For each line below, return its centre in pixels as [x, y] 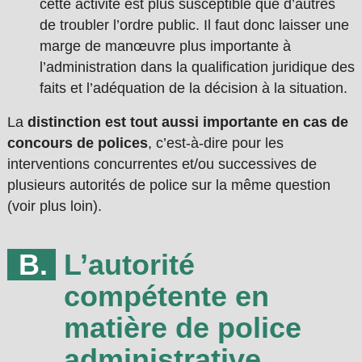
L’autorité [129, 265]
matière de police [182, 328]
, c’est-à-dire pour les [215, 143]
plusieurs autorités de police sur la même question [168, 185]
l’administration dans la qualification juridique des [197, 67]
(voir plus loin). [54, 206]
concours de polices [77, 143]
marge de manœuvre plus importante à [165, 46]
